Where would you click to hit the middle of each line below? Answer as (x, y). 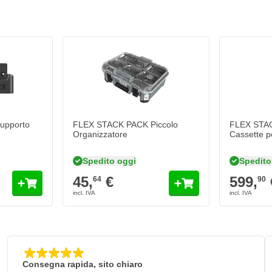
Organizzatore (100, 134)
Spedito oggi (109, 161)
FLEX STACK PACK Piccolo (125, 125)
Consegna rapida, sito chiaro (83, 264)
